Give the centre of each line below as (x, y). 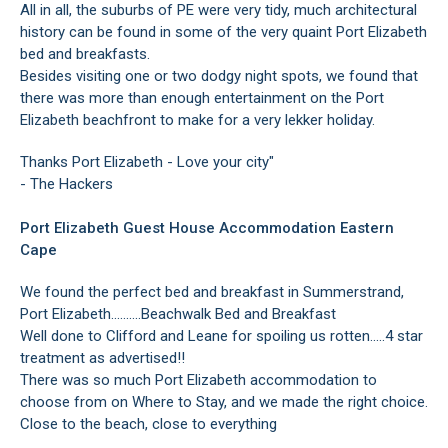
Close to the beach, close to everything (148, 423)
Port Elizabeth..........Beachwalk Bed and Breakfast (178, 313)
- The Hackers (66, 183)
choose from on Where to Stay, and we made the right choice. (224, 401)
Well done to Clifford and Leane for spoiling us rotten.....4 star (221, 335)
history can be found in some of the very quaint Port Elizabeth (223, 31)
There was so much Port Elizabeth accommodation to (198, 379)
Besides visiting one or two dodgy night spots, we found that (219, 75)
